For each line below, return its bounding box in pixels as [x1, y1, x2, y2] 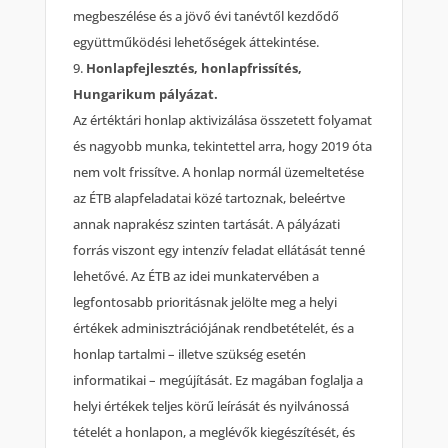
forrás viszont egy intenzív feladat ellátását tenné [73, 241, 366, 260]
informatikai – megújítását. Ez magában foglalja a [73, 371, 364, 390]
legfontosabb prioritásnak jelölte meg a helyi [73, 293, 338, 312]
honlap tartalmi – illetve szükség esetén [73, 345, 307, 364]
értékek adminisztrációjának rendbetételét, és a [73, 319, 355, 338]
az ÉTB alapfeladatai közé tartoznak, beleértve [73, 189, 346, 208]
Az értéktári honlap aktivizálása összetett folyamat [73, 111, 373, 130]
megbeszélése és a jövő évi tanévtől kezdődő [73, 7, 340, 26]
